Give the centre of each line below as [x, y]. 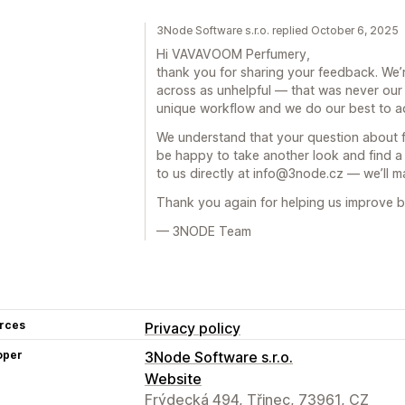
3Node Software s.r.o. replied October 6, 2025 [278, 30]
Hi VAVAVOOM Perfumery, [233, 53]
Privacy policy [193, 328]
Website [173, 378]
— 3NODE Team [204, 231]
